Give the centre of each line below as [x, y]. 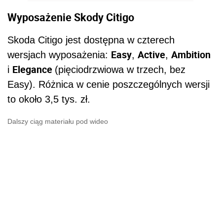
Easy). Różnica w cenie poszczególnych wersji [109, 85]
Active [151, 55]
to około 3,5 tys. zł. [49, 99]
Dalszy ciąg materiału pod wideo [58, 122]
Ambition [191, 55]
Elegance [34, 70]
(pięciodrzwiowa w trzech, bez [120, 70]
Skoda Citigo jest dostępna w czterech [91, 40]
